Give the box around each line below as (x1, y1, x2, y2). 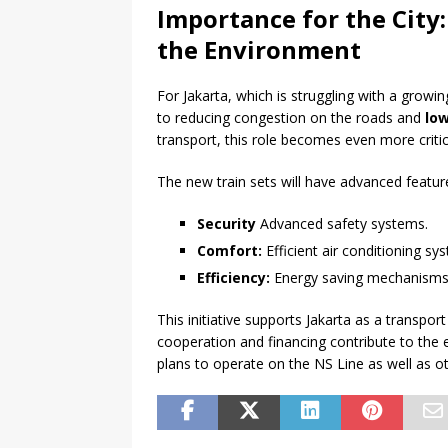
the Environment (157, 33, 361, 67)
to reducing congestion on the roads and (157, 108, 425, 128)
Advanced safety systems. (256, 214, 428, 234)
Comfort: (197, 241, 262, 261)
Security (197, 214, 256, 234)
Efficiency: (197, 268, 270, 288)
